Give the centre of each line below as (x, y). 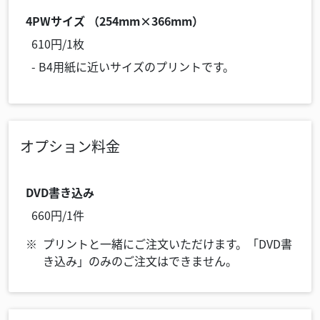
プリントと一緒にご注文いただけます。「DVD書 (167, 244)
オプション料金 (70, 146)
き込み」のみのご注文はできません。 (140, 261)
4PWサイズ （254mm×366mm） (115, 21)
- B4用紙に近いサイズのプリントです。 (133, 66)
